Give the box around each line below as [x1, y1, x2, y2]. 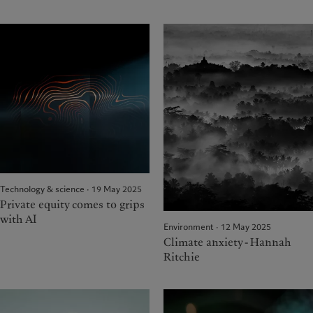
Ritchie [163, 249, 200, 265]
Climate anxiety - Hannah [163, 234, 291, 250]
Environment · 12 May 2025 [163, 220, 271, 233]
